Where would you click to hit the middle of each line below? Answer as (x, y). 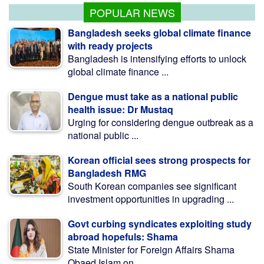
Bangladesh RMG (107, 173)
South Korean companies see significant (152, 186)
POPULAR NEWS (132, 13)
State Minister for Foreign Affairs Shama (151, 250)
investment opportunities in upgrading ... (151, 199)
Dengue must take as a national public (153, 97)
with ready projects (110, 46)
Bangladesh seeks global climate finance (159, 33)
